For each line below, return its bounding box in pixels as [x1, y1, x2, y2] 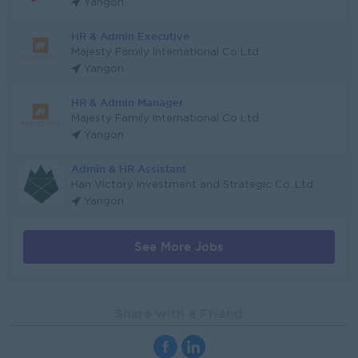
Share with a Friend [115, 306, 243, 320]
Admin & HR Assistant [71, 163, 186, 174]
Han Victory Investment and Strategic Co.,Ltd [71, 181, 313, 189]
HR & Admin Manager [71, 97, 183, 108]
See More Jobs [134, 240, 224, 253]
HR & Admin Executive [71, 30, 189, 42]
